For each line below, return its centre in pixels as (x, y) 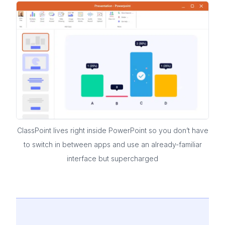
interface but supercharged (113, 158)
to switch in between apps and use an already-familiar (113, 144)
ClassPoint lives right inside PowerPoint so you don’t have (113, 130)
